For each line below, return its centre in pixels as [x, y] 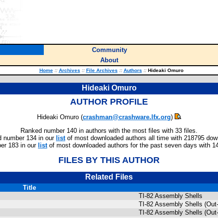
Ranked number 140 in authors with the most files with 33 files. [109, 131]
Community [109, 50]
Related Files [109, 177]
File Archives [102, 70]
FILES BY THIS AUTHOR [109, 160]
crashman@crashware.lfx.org [127, 117]
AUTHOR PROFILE [109, 102]
